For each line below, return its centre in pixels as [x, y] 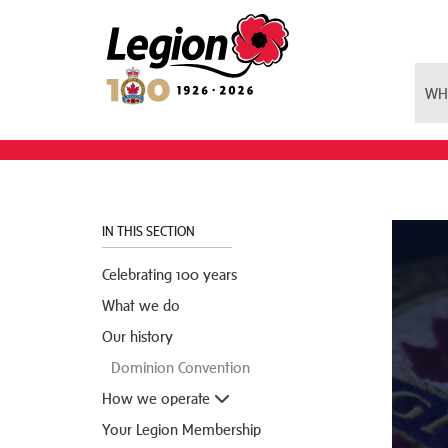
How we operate [158, 398]
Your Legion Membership [181, 429]
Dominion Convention [180, 367]
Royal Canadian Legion [186, 20]
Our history [137, 336]
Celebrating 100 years [169, 274]
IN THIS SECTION [150, 231]
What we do [141, 305]
